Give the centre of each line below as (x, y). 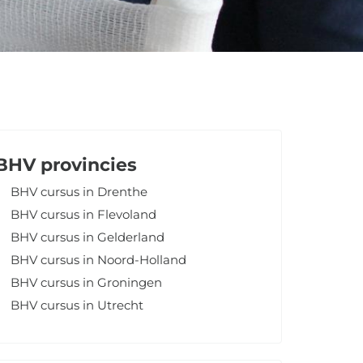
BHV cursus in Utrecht (77, 305)
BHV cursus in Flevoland (84, 214)
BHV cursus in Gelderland (88, 237)
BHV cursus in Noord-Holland (99, 260)
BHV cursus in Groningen (87, 282)
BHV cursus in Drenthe (79, 192)
